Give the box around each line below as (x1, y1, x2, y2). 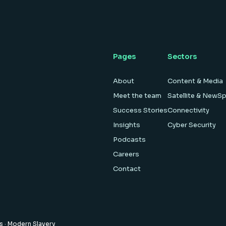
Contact (113, 164, 141, 174)
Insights (113, 121, 140, 130)
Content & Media (167, 77, 223, 86)
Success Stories (113, 106, 167, 115)
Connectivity (167, 106, 209, 115)
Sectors (167, 52, 197, 62)
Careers (113, 150, 139, 159)
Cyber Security (167, 121, 216, 130)
